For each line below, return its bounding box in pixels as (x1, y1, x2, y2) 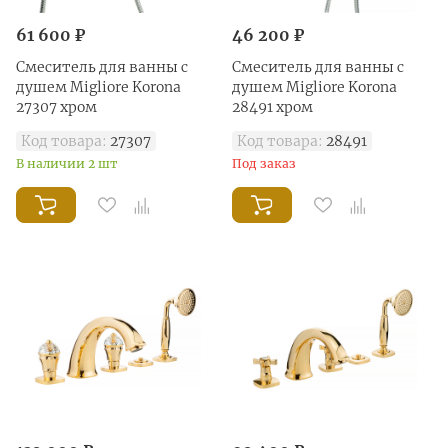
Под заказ (232, 155, 296, 171)
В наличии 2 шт (16, 155, 118, 171)
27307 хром (16, 97, 97, 116)
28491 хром (232, 97, 313, 116)
